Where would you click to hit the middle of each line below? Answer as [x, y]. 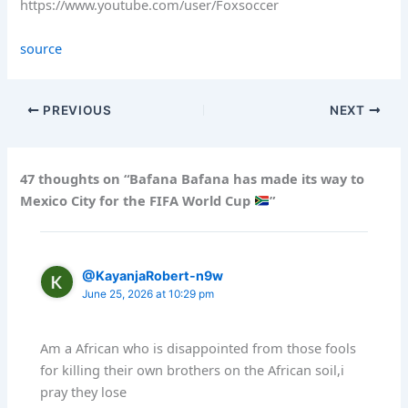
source [41, 49]
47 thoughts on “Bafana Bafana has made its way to [193, 178]
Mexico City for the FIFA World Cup [138, 200]
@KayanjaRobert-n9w [153, 276]
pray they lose [84, 391]
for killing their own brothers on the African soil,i [193, 369]
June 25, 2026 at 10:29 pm [148, 295]
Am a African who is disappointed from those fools [199, 347]
